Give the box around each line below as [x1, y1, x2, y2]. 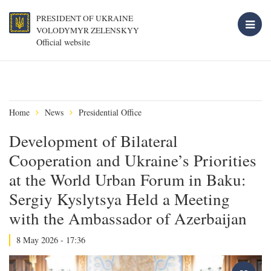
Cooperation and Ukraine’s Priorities [9, 149, 256, 171]
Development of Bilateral [9, 130, 178, 152]
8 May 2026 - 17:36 [16, 234, 85, 246]
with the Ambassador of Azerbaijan [9, 207, 247, 229]
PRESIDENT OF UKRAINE [36, 13, 133, 24]
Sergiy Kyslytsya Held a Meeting [9, 188, 230, 210]
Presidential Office [79, 106, 142, 118]
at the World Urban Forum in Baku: [9, 169, 246, 191]
